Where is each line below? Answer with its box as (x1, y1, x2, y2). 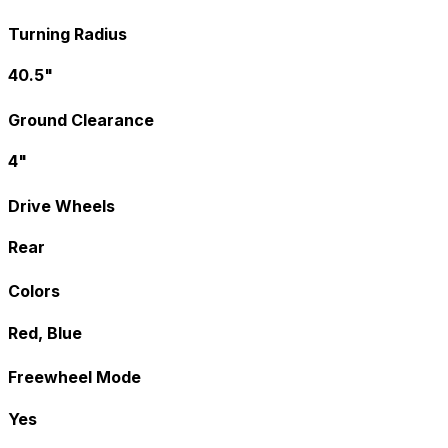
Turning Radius (8, 24, 127, 45)
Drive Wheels (8, 195, 115, 216)
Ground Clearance (8, 110, 154, 131)
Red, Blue (8, 323, 82, 344)
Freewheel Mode (8, 367, 141, 388)
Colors (8, 281, 60, 302)
